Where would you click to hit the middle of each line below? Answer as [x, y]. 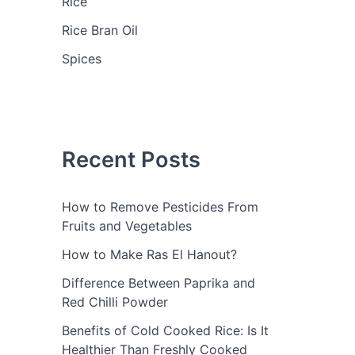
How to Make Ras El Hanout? [149, 255]
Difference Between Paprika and [158, 283]
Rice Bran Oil [100, 31]
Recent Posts [131, 160]
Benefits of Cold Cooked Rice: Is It [165, 331]
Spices [82, 59]
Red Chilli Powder [115, 302]
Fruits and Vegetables [127, 226]
